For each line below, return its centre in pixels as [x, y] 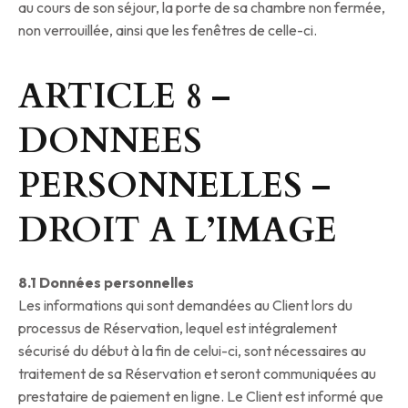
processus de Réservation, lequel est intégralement [178, 328]
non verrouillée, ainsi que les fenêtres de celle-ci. [168, 31]
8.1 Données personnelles [106, 283]
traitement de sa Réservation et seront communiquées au [197, 374]
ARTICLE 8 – [124, 97]
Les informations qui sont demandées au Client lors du [185, 306]
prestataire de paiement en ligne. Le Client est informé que [201, 397]
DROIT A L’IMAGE [178, 231]
